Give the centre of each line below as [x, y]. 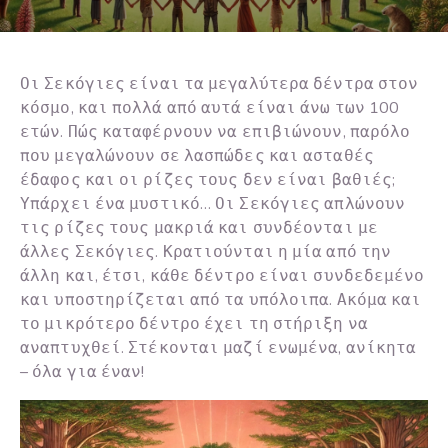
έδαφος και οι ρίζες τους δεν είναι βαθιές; [208, 180]
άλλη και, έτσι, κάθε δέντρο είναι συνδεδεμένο [222, 276]
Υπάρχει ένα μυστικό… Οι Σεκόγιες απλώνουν [213, 204]
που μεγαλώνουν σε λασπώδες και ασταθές [197, 156]
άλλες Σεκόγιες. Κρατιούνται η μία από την [206, 252]
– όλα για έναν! [82, 372]
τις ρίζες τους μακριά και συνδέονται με [199, 228]
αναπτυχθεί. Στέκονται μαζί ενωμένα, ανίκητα [218, 348]
